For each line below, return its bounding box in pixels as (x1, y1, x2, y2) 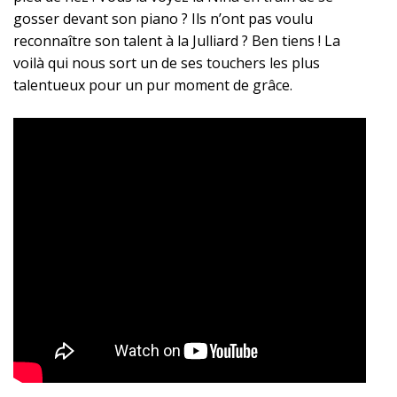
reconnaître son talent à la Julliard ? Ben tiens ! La (13, 30, 340, 51)
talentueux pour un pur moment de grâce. (13, 74, 292, 95)
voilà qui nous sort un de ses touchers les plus (13, 52, 320, 73)
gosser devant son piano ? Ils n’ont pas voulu (13, 8, 313, 28)
